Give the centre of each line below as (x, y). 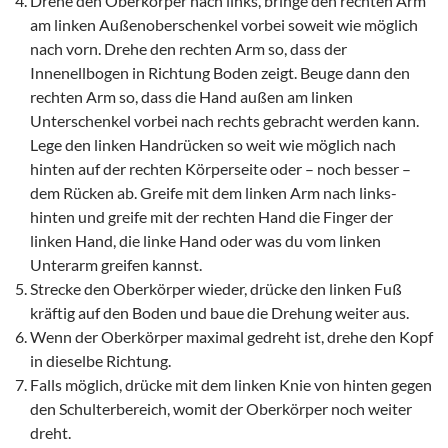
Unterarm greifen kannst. (116, 264)
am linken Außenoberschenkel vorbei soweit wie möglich (224, 24)
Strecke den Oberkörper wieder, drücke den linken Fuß (216, 288)
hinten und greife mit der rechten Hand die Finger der (211, 216)
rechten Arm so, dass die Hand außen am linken (191, 96)
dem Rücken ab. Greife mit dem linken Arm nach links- (213, 192)
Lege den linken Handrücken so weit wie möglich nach (213, 144)
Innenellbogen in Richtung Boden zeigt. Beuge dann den (220, 72)
